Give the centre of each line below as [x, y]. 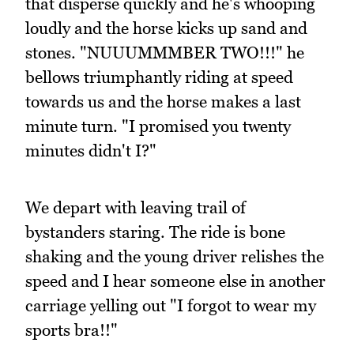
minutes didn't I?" [91, 150]
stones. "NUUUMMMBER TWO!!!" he [165, 52]
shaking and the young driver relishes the [175, 257]
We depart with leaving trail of [136, 208]
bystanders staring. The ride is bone [155, 232]
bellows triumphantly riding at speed [159, 77]
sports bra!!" [72, 330]
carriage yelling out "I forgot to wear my [171, 306]
